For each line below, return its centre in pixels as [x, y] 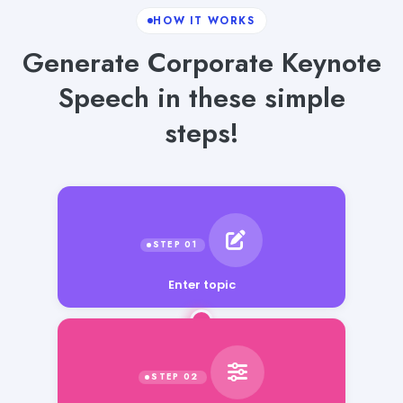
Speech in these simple [201, 97]
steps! [201, 132]
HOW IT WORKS [204, 20]
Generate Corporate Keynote [201, 62]
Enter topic [201, 284]
